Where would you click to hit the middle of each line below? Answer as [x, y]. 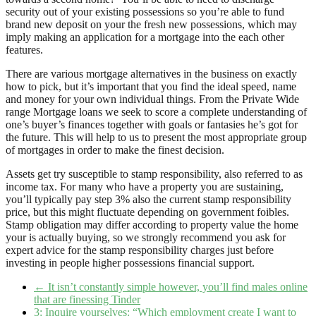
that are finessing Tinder [87, 300]
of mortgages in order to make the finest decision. [115, 150]
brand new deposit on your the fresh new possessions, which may [151, 25]
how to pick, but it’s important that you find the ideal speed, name [151, 87]
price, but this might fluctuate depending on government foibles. [147, 212]
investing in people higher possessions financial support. [130, 263]
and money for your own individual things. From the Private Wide [152, 99]
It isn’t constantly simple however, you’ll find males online [176, 287]
